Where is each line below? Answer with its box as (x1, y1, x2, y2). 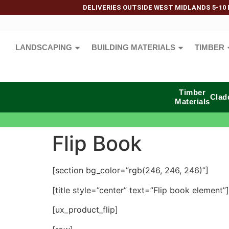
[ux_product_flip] (52, 204, 118, 215)
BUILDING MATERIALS (91, 43, 175, 52)
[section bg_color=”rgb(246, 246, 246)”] (52, 165, 209, 176)
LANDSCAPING (15, 43, 72, 52)
